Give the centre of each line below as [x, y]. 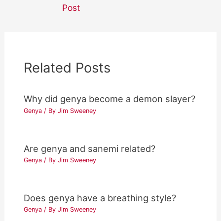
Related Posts [67, 68]
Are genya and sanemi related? [90, 148]
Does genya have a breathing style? [100, 198]
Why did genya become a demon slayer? [110, 99]
